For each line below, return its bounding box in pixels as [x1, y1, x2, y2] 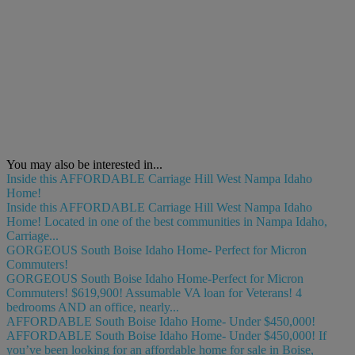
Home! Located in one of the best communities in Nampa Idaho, [6, 214, 327, 228]
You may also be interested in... [6, 157, 162, 171]
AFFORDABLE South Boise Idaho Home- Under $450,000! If [6, 328, 326, 342]
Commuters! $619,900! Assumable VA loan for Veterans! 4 [6, 285, 302, 300]
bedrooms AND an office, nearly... [6, 300, 179, 314]
